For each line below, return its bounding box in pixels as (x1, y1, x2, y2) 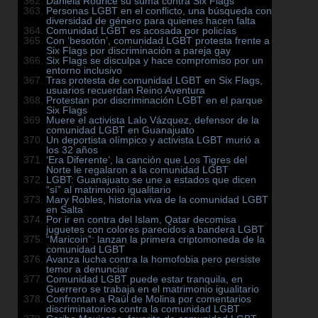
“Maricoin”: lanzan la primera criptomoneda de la (46, 234, 265, 246)
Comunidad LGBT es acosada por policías (46, 25, 236, 37)
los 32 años (46, 144, 98, 156)
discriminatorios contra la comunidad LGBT (46, 303, 240, 315)
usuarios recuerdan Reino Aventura (46, 84, 205, 97)
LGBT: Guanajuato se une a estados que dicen (46, 174, 256, 186)
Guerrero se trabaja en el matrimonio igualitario (46, 283, 259, 295)
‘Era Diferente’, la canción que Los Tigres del (46, 154, 247, 166)
